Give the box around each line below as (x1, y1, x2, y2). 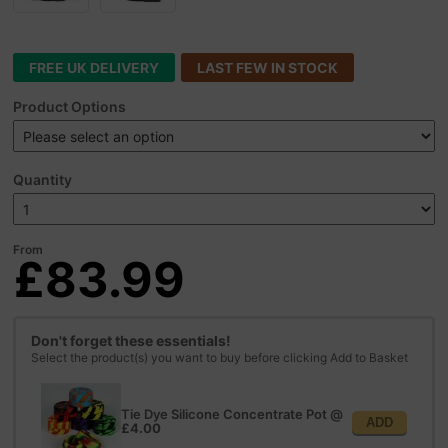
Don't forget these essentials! (31, 331, 232, 349)
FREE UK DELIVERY (29, 58, 160, 76)
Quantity (13, 170, 73, 188)
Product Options (13, 97, 127, 115)
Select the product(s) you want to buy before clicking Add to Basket (31, 349, 409, 365)
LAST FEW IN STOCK (197, 58, 339, 76)
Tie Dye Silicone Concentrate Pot (121, 406, 328, 423)
